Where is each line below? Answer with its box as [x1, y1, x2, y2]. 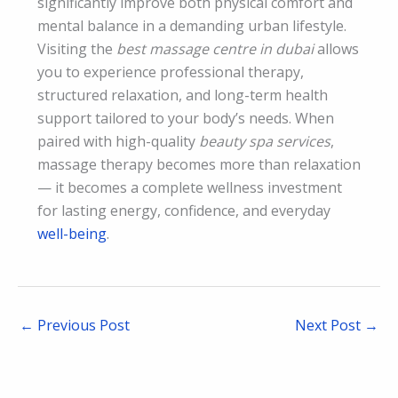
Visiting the [37, 38, 116, 59]
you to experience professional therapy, [37, 61, 304, 82]
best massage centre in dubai [116, 38, 314, 59]
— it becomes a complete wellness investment [37, 177, 342, 197]
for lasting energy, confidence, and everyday [37, 200, 330, 220]
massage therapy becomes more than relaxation [37, 154, 361, 174]
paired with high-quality [37, 131, 199, 151]
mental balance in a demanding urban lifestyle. [37, 15, 346, 36]
